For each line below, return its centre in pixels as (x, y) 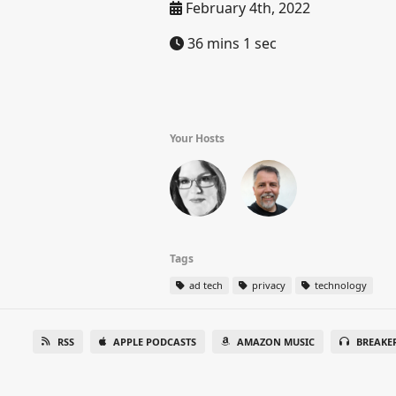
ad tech (205, 285)
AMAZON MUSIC (275, 342)
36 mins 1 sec (230, 43)
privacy (267, 285)
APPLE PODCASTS (154, 342)
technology (339, 285)
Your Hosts (197, 138)
